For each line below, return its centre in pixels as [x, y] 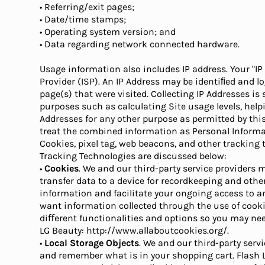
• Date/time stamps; [83, 19]
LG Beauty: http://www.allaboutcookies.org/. [135, 230]
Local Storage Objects [92, 243]
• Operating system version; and [108, 32]
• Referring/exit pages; [87, 7]
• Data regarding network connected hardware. [140, 44]
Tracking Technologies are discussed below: [133, 156]
